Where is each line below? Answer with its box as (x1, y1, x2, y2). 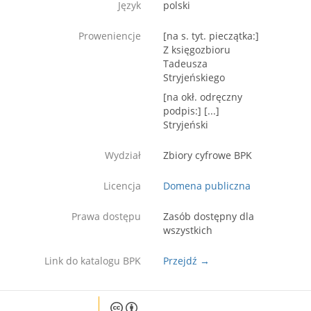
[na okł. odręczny (163, 90, 242, 103)
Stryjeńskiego (163, 70, 225, 84)
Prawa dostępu (72, 209, 141, 223)
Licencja (103, 178, 141, 192)
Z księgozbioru (163, 42, 230, 56)
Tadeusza (163, 56, 208, 70)
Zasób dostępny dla (163, 209, 254, 223)
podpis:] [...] (163, 103, 219, 117)
